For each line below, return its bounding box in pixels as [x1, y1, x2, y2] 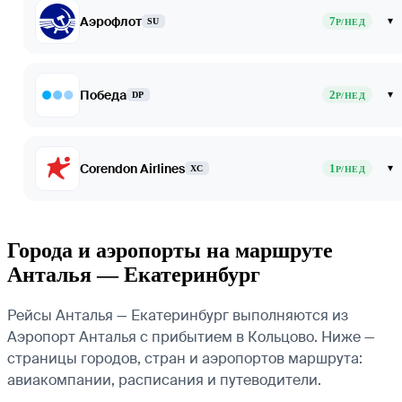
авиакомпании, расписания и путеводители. [7, 370, 321, 389]
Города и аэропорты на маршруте [7, 238, 333, 262]
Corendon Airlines [80, 160, 185, 177]
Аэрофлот [80, 13, 142, 30]
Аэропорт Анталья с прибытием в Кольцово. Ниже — [7, 327, 375, 346]
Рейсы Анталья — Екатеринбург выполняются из [7, 305, 348, 325]
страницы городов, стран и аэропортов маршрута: [7, 348, 363, 368]
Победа [80, 86, 127, 103]
